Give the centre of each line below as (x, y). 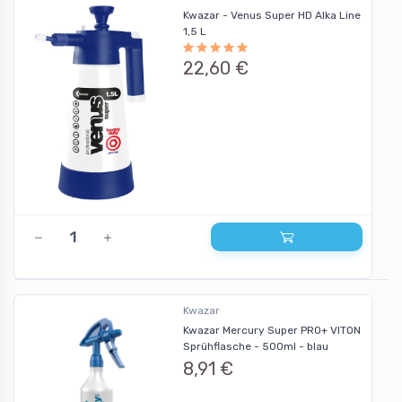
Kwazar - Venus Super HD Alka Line (271, 16)
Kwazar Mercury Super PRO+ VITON (271, 331)
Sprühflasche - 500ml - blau (255, 347)
